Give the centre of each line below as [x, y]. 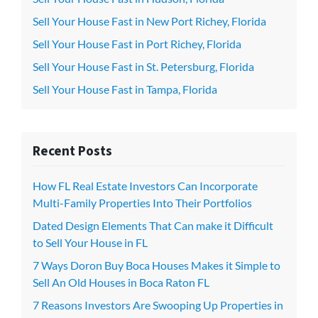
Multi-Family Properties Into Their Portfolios [142, 203]
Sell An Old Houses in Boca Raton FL [121, 282]
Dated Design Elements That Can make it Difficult [153, 225]
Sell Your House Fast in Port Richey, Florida [137, 44]
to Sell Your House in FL [90, 242]
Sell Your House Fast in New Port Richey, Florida [149, 21]
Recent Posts [72, 151]
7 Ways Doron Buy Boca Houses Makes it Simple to [157, 265]
